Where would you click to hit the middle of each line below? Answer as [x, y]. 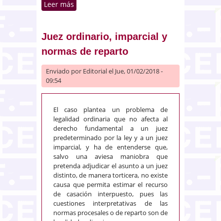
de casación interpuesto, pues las [110, 194]
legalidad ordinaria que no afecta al [110, 119]
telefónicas [92, 45]
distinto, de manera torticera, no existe [110, 175]
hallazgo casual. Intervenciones [129, 35]
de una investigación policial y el [129, 25]
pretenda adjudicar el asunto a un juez [110, 166]
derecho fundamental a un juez [110, 128]
